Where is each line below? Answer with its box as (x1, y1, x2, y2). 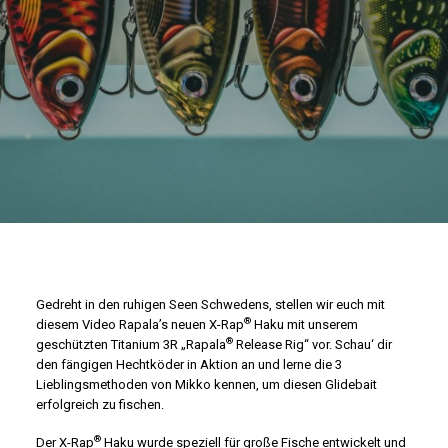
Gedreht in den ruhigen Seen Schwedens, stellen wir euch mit (36, 297, 385, 312)
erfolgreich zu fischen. (36, 397, 164, 412)
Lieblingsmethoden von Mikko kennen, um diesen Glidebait (36, 377, 377, 392)
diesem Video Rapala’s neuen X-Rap (36, 317, 244, 332)
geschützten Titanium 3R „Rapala (36, 337, 226, 352)
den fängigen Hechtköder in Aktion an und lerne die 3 (36, 357, 342, 372)
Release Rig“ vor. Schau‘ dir (233, 337, 392, 352)
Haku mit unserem (251, 317, 358, 332)
